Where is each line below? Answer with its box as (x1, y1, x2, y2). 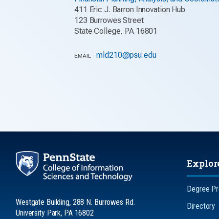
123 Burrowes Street (74, 15, 144, 25)
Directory (187, 201, 216, 211)
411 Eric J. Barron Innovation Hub (74, 4, 186, 14)
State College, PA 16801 (74, 26, 158, 36)
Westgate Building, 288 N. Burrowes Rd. (16, 197, 135, 207)
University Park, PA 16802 (16, 208, 94, 218)
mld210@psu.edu (96, 50, 156, 60)
